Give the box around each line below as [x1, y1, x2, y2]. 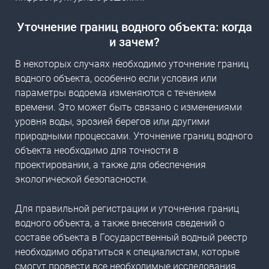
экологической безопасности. [15, 174, 148, 186]
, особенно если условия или [90, 73, 217, 85]
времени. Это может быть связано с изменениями [15, 101, 242, 113]
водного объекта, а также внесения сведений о [15, 217, 225, 229]
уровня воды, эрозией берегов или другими [15, 116, 210, 128]
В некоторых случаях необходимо [15, 58, 169, 70]
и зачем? [109, 35, 160, 50]
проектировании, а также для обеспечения [15, 159, 206, 171]
